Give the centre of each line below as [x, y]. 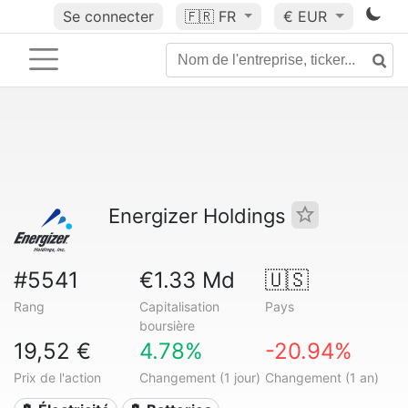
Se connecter [108, 16]
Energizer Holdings [200, 216]
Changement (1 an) [321, 377]
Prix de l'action [57, 377]
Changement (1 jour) [199, 377]
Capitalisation [179, 306]
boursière [167, 326]
